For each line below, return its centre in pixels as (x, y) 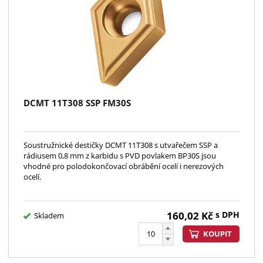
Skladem (49, 216)
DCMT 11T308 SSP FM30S (77, 102)
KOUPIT (218, 234)
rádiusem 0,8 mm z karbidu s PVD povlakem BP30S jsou (120, 155)
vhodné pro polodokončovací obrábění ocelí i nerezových (124, 166)
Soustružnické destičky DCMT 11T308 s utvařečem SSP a (121, 145)
